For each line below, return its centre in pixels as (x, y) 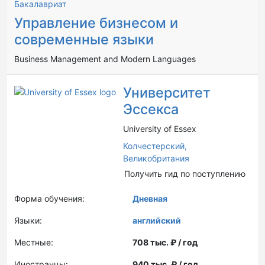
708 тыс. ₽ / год (165, 242)
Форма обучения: (49, 198)
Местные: (34, 242)
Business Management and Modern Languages (105, 59)
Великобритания (156, 158)
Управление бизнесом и (96, 23)
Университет (167, 93)
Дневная (150, 198)
